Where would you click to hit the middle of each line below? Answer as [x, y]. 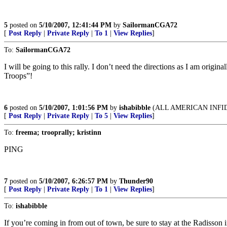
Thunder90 [136, 181]
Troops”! [18, 76]
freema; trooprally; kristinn [59, 133]
